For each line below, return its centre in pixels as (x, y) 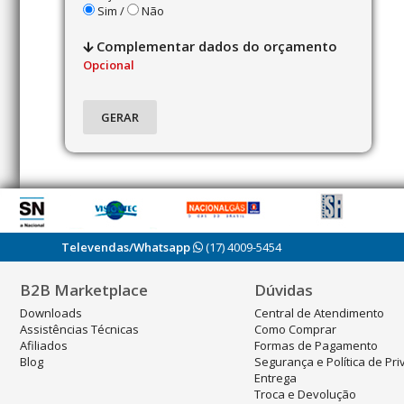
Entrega (275, 378)
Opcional (109, 65)
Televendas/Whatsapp (125, 247)
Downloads (51, 313)
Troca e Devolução (305, 394)
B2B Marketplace (84, 290)
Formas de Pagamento (316, 345)
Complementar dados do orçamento (215, 46)
